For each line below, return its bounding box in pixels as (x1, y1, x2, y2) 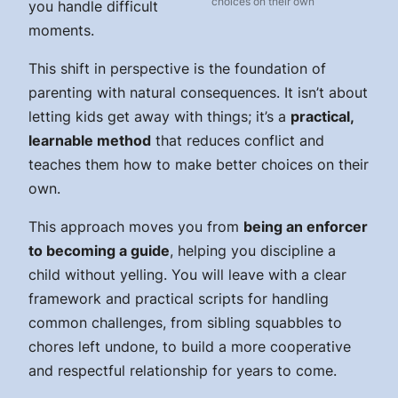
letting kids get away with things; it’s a (28, 107, 291, 125)
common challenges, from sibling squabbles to (28, 313, 342, 331)
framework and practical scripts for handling (28, 289, 329, 307)
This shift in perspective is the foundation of (28, 59, 326, 77)
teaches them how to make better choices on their (28, 155, 369, 173)
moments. (28, 20, 94, 39)
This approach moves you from (28, 217, 243, 235)
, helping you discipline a (170, 241, 336, 259)
